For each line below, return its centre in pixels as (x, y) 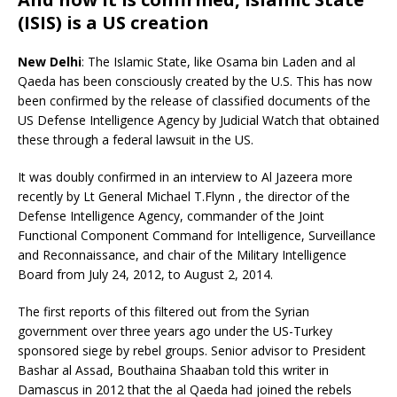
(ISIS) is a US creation (113, 23)
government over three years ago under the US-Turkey (175, 331)
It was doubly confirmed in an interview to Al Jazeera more (185, 177)
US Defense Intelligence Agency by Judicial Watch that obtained (198, 121)
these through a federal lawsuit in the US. (136, 140)
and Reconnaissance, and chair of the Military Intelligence (182, 255)
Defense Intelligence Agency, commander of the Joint (171, 216)
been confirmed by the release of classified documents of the (194, 101)
